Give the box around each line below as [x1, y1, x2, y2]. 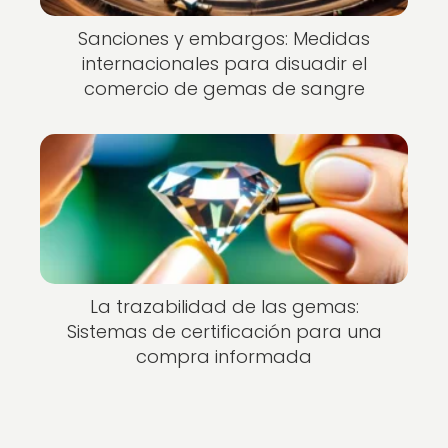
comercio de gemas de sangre [83, 75, 365, 101]
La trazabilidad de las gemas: [89, 294, 359, 320]
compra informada [136, 344, 312, 370]
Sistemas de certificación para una [66, 319, 382, 345]
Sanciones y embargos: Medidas [78, 25, 370, 51]
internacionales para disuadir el [81, 50, 367, 76]
